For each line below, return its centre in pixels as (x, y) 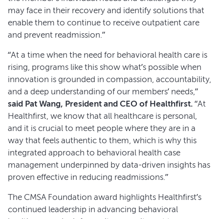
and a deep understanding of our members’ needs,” (103, 91)
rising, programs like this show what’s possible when (105, 67)
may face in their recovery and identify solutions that (106, 10)
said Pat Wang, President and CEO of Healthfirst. (101, 104)
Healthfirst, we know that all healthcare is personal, (102, 116)
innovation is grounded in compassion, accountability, (109, 79)
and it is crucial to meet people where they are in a (102, 128)
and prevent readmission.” (56, 35)
